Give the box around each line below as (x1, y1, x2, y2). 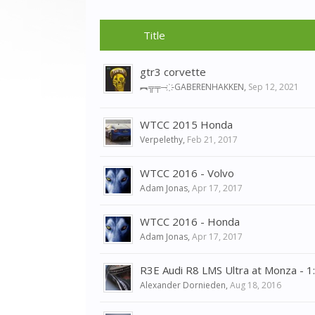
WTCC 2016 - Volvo (140, 166, 234, 180)
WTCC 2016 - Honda (140, 214, 240, 229)
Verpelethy (140, 134, 183, 146)
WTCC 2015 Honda (140, 117, 233, 131)
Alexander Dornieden (140, 279, 226, 291)
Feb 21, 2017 (187, 134, 238, 146)
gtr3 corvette (140, 65, 206, 79)
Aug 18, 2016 (230, 279, 281, 291)
